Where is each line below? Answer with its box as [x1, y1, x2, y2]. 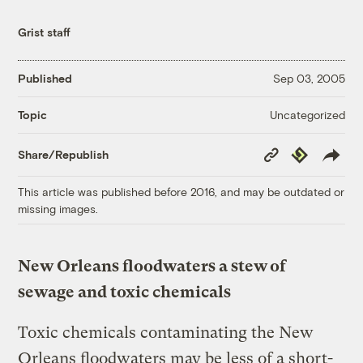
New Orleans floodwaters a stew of [18, 256, 287, 275]
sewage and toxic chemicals [18, 282, 232, 301]
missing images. [18, 201, 99, 216]
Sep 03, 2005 [272, 71, 345, 86]
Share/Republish [18, 147, 109, 162]
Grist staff [18, 24, 71, 39]
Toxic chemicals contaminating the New [18, 322, 314, 342]
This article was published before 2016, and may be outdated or [18, 184, 345, 199]
